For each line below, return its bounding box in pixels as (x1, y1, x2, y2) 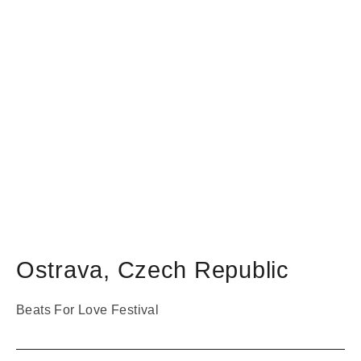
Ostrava (16, 256, 104, 283)
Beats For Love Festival (16, 302, 160, 317)
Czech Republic (117, 256, 289, 283)
